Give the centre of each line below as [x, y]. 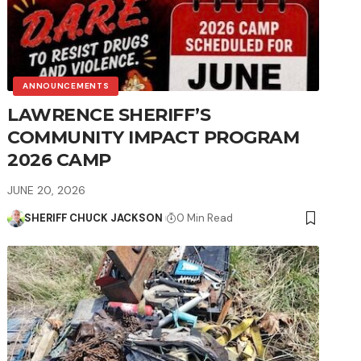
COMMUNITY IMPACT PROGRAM [154, 137]
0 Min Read [205, 218]
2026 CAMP [59, 160]
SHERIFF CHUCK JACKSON [93, 218]
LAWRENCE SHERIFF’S [109, 114]
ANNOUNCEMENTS [66, 85]
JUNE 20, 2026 [47, 190]
